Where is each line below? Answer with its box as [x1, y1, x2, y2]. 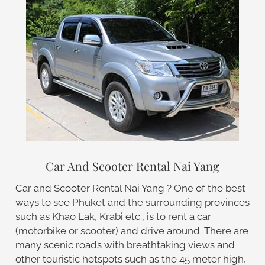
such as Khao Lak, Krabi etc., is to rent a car [15, 210, 211, 222]
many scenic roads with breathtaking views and [15, 238, 235, 251]
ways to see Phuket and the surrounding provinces [15, 196, 250, 208]
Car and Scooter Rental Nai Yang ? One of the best [15, 182, 245, 194]
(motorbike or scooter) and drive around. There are [15, 224, 248, 237]
